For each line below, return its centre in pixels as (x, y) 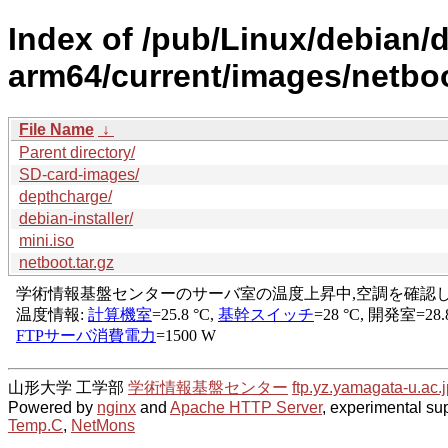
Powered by (52, 407)
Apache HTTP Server (246, 407)
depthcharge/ (65, 196)
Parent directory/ (77, 152)
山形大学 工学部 (68, 387)
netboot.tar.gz (66, 262)
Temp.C (35, 425)
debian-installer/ (76, 218)
